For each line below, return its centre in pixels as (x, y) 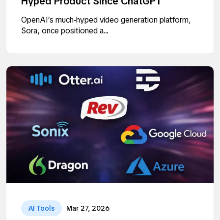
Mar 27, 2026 (88, 208)
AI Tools (41, 208)
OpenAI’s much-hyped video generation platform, (106, 20)
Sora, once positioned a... (65, 31)
